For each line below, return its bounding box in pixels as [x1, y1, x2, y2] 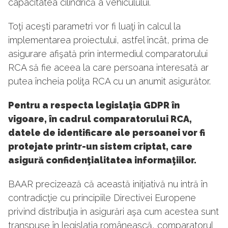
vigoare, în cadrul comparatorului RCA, [8, 113, 192, 125]
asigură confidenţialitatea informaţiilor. [8, 155, 196, 166]
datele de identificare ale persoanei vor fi [8, 127, 205, 138]
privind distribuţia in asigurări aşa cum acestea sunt [8, 206, 219, 217]
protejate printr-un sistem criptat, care [8, 141, 192, 152]
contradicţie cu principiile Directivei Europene [8, 192, 196, 204]
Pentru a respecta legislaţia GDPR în [8, 100, 180, 111]
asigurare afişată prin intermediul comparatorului [8, 48, 208, 60]
